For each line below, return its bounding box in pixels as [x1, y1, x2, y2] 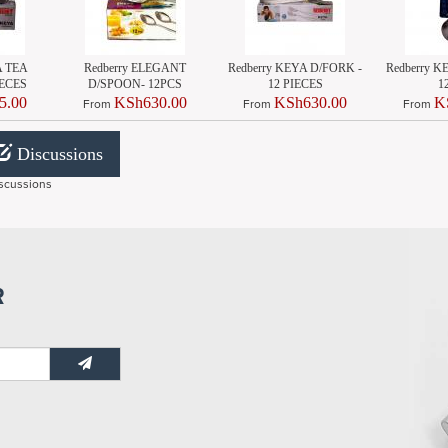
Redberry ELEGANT [84, 60, 186, 75]
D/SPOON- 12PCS [88, 76, 182, 91]
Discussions [11, 143, 103, 164]
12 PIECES [267, 76, 323, 91]
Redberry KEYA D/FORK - [228, 60, 362, 75]
